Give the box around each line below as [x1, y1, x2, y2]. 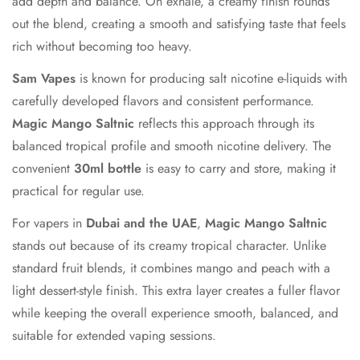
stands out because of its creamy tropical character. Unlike [12, 236, 326, 256]
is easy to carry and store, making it [141, 159, 336, 178]
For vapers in [12, 214, 86, 233]
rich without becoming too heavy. [12, 37, 192, 56]
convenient [12, 159, 74, 178]
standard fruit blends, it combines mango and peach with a [12, 259, 330, 278]
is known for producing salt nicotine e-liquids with [76, 69, 347, 88]
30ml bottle [74, 159, 141, 178]
